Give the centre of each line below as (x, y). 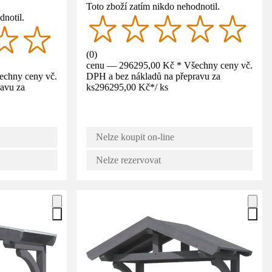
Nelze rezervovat (128, 160)
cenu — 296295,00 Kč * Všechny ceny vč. (169, 65)
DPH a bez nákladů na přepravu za (153, 76)
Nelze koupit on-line (135, 137)
